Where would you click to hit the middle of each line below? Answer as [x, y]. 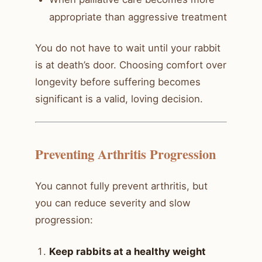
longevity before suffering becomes [118, 82]
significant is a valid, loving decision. [119, 99]
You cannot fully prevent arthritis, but [121, 186]
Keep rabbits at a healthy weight [127, 252]
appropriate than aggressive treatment [138, 17]
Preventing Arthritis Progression [125, 154]
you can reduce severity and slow [113, 203]
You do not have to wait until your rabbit [128, 48]
